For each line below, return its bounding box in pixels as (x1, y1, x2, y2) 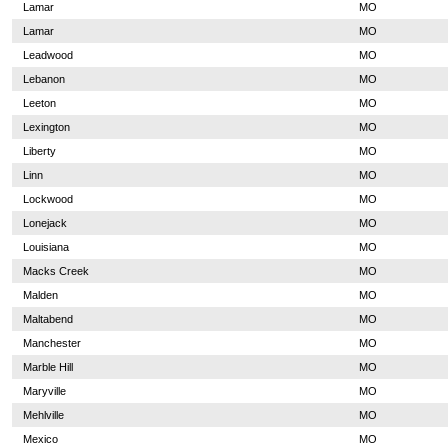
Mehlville (22, 409, 64, 421)
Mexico (22, 433, 58, 445)
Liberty (22, 145, 56, 157)
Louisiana (22, 241, 69, 253)
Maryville (22, 385, 66, 397)
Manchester (22, 337, 81, 349)
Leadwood (22, 49, 73, 61)
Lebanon (22, 73, 65, 85)
